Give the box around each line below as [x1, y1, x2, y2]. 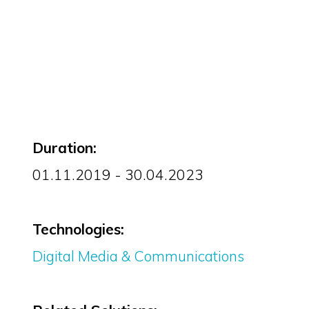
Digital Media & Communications [32, 247, 244, 266]
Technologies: [32, 220, 124, 239]
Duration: [32, 139, 97, 157]
